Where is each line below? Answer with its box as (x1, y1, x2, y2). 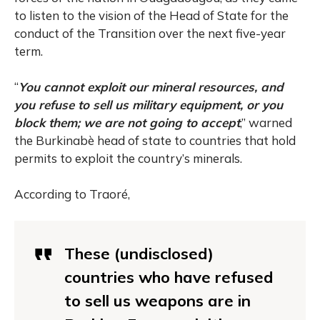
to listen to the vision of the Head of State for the (14, 8, 289, 24)
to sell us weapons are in (64, 291, 251, 311)
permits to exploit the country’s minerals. (14, 151, 242, 166)
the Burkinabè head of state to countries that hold (14, 133, 296, 149)
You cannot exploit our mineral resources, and (19, 79, 284, 95)
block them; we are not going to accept (14, 115, 240, 131)
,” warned (240, 115, 292, 131)
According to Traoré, (14, 186, 130, 202)
